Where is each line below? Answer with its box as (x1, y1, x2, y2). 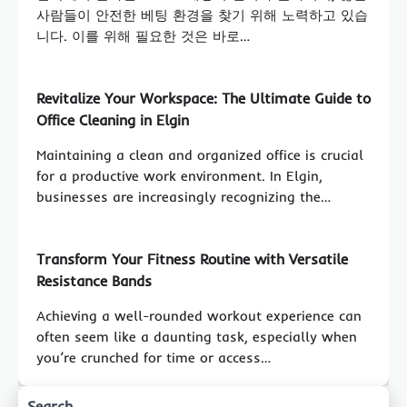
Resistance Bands (36, 272, 152, 291)
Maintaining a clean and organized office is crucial (36, 146, 363, 164)
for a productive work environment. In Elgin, (36, 167, 323, 185)
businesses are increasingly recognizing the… (36, 188, 331, 206)
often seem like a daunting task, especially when (36, 328, 357, 346)
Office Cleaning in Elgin (36, 111, 189, 130)
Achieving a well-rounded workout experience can (36, 307, 362, 325)
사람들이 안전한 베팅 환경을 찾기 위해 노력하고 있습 (36, 6, 368, 25)
